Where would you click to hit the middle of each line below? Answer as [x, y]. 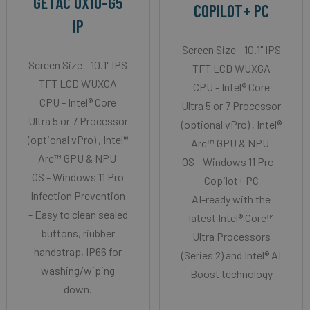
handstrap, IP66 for [78, 252]
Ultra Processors [231, 237]
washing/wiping [78, 271]
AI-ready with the [231, 199]
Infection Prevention [78, 196]
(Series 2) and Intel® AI [231, 255]
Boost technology [231, 274]
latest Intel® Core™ [231, 218]
